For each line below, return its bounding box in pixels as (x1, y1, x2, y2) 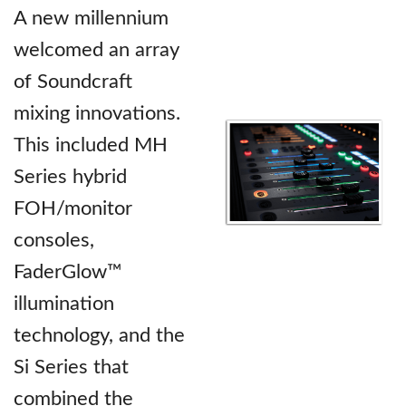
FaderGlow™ (14, 261, 122, 282)
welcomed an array (14, 39, 179, 60)
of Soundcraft (14, 71, 132, 92)
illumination (14, 293, 114, 314)
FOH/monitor (14, 198, 132, 218)
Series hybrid (14, 166, 127, 187)
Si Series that (14, 356, 129, 377)
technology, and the (14, 324, 185, 345)
